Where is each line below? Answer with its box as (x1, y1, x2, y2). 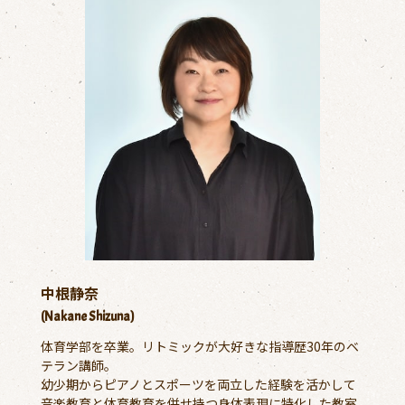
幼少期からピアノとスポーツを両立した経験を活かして (40, 374, 356, 393)
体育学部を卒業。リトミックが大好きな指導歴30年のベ (40, 336, 359, 355)
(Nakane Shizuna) (40, 307, 135, 325)
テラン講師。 (40, 355, 117, 374)
